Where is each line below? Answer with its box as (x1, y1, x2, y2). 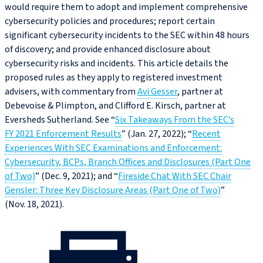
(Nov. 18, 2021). (5, 198, 64, 211)
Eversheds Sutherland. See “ (5, 113, 115, 127)
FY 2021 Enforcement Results (5, 127, 122, 141)
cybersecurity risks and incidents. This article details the (5, 57, 228, 70)
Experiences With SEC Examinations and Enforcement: (5, 141, 222, 155)
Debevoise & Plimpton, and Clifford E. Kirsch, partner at (5, 99, 226, 113)
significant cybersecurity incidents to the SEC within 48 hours (5, 29, 249, 42)
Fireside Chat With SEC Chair (118, 170, 231, 183)
